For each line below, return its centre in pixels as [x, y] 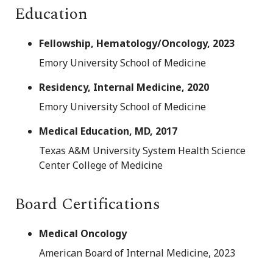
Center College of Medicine [101, 165]
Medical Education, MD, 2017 [108, 131]
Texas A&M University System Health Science [142, 151]
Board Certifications [87, 204]
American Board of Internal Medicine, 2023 [137, 253]
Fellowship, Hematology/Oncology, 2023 [137, 44]
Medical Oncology [83, 234]
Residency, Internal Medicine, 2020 [124, 87]
